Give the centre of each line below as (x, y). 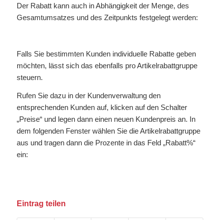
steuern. (29, 77)
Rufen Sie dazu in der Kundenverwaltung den (88, 95)
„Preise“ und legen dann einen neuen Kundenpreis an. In (106, 119)
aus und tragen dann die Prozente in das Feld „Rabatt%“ (106, 142)
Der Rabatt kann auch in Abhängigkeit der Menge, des (103, 6)
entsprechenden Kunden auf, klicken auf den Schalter (102, 107)
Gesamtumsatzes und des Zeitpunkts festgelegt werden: (107, 18)
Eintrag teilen (41, 204)
